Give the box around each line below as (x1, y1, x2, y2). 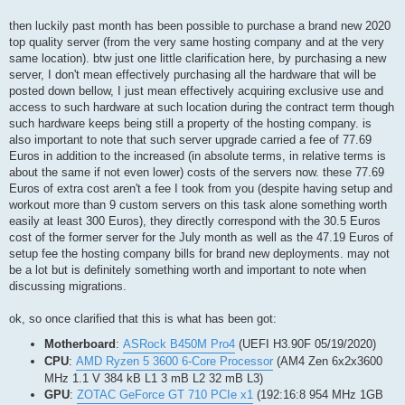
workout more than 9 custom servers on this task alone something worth (9, 198, 387, 212)
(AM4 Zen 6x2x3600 (273, 354, 382, 369)
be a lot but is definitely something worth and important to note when (9, 263, 366, 278)
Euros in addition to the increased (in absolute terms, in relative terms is (9, 149, 386, 164)
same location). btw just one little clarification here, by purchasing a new (9, 52, 386, 66)
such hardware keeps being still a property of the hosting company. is (9, 117, 372, 131)
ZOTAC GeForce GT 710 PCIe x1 (77, 388, 253, 402)
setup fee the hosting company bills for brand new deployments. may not (9, 247, 390, 261)
